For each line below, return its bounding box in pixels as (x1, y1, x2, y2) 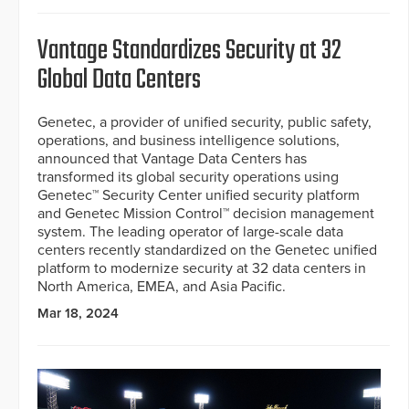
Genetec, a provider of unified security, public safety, (37, 113, 372, 132)
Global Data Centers (37, 59, 201, 102)
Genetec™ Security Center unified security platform (37, 186, 360, 205)
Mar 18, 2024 (37, 305, 119, 322)
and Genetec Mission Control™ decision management (37, 204, 374, 224)
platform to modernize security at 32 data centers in (37, 259, 366, 278)
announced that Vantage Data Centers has (37, 150, 307, 169)
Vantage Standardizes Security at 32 (37, 30, 341, 73)
